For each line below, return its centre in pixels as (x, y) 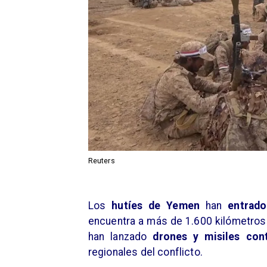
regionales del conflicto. (145, 252)
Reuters (101, 161)
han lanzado (120, 237)
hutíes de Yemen (156, 206)
